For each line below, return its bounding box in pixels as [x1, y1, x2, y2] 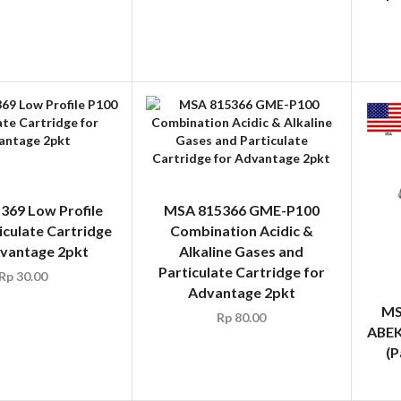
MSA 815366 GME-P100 [163, 200, 320, 218]
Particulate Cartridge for [158, 262, 325, 280]
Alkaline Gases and [179, 242, 304, 260]
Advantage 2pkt [187, 283, 295, 301]
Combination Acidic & [169, 221, 313, 239]
